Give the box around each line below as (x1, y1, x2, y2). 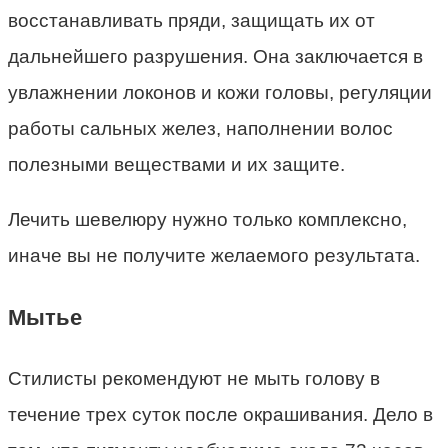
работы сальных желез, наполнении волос (8, 118, 393, 140)
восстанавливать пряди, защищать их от (8, 10, 375, 32)
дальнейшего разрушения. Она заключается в (8, 46, 423, 68)
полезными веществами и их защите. (8, 154, 345, 176)
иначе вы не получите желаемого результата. (8, 245, 420, 267)
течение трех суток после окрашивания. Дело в (8, 403, 433, 425)
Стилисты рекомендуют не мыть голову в (8, 367, 380, 389)
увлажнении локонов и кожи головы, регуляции (8, 82, 432, 104)
